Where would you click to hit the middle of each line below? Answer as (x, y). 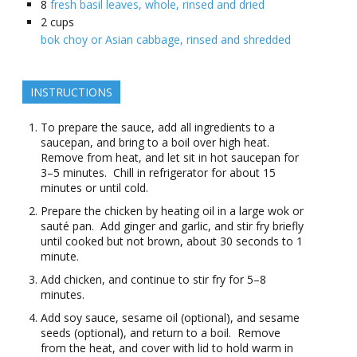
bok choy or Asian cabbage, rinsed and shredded (166, 40)
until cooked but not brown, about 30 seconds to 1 (172, 241)
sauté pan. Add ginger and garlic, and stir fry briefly (172, 226)
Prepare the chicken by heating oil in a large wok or (172, 211)
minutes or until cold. (94, 188)
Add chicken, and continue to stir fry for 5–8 (153, 280)
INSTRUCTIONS (71, 92)
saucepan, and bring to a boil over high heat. (157, 143)
